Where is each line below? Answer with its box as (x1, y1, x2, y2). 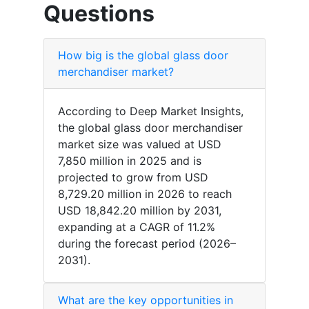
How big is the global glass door (58, 48, 228, 63)
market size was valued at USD (58, 137, 221, 152)
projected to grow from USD (58, 170, 208, 185)
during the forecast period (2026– (58, 237, 236, 251)
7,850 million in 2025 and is (58, 154, 201, 168)
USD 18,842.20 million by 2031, (58, 203, 221, 218)
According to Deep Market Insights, (58, 104, 243, 119)
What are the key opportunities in (58, 293, 233, 308)
